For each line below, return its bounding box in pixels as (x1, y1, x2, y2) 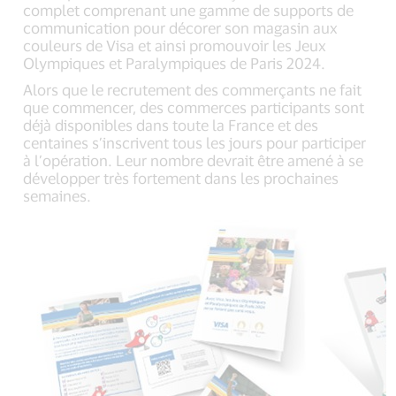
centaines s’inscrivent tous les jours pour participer (23, 133, 367, 151)
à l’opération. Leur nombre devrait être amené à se (23, 150, 364, 169)
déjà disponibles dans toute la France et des (23, 115, 319, 133)
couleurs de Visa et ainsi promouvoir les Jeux (23, 35, 327, 54)
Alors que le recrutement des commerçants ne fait (23, 80, 362, 98)
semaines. (23, 186, 92, 204)
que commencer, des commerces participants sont (23, 97, 365, 116)
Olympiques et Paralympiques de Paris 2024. (23, 53, 326, 72)
